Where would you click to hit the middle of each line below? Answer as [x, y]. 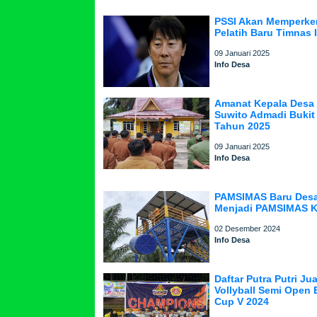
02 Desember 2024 [248, 229]
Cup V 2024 [242, 301]
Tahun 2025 [243, 126]
